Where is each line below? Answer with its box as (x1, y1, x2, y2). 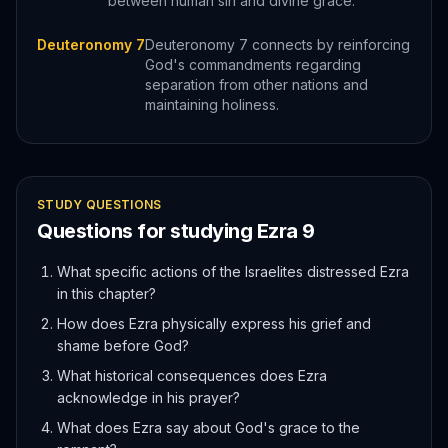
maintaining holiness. (145, 96, 279, 113)
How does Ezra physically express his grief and (57, 315, 371, 332)
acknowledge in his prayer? (57, 389, 240, 406)
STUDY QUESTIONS (37, 197, 162, 212)
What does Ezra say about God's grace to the (57, 419, 360, 436)
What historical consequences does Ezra (57, 367, 327, 384)
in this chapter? (57, 285, 156, 302)
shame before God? (57, 337, 189, 354)
